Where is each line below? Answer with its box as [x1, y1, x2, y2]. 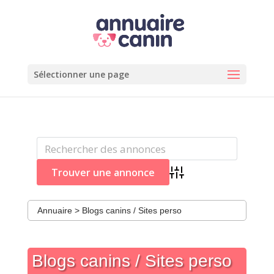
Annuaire [37, 206, 72, 216]
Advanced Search [169, 172, 237, 185]
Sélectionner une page [33, 68, 129, 80]
